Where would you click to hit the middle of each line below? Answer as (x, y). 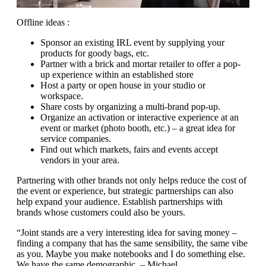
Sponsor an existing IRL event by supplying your (132, 42)
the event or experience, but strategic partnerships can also (125, 191)
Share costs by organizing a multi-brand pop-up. (130, 106)
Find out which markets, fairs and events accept (129, 149)
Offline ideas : (43, 22)
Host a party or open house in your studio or (123, 85)
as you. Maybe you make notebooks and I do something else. (131, 254)
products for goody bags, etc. (95, 53)
